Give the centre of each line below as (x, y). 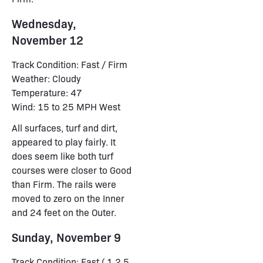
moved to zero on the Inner (68, 198)
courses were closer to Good (72, 170)
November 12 (48, 40)
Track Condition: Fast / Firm (70, 64)
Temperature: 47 (47, 92)
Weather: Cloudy (46, 78)
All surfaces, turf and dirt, (65, 128)
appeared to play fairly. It (64, 142)
